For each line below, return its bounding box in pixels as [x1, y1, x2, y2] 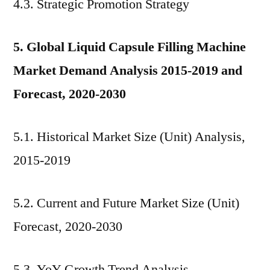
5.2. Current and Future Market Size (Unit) [13, 195, 239, 212]
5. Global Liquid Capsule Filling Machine [13, 39, 246, 55]
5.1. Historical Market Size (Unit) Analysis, [13, 128, 245, 145]
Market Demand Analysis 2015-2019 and [13, 62, 242, 79]
